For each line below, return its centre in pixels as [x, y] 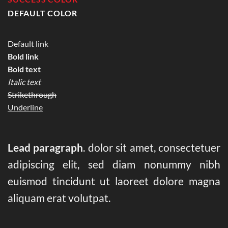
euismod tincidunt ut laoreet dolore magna [114, 181]
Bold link [23, 56]
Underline [25, 107]
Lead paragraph [46, 148]
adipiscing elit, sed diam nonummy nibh [114, 164]
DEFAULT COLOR [42, 13]
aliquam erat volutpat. [59, 198]
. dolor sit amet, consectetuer [152, 148]
